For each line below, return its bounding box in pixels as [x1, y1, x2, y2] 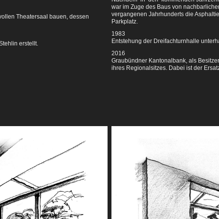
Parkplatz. [111, 18, 138, 25]
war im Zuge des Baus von [111, 3, 183, 10]
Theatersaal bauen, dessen [16, 13, 89, 20]
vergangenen [111, 11, 149, 18]
